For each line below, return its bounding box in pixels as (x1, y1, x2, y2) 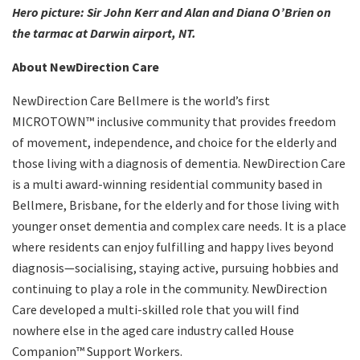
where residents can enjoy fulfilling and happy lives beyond (12, 238, 333, 255)
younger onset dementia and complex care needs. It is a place (12, 217, 346, 234)
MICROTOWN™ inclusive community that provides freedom (12, 112, 336, 129)
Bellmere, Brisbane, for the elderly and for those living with (12, 196, 339, 213)
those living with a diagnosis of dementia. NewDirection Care (12, 154, 346, 171)
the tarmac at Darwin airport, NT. (12, 24, 196, 41)
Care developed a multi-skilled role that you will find (12, 301, 299, 317)
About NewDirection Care (12, 58, 159, 75)
